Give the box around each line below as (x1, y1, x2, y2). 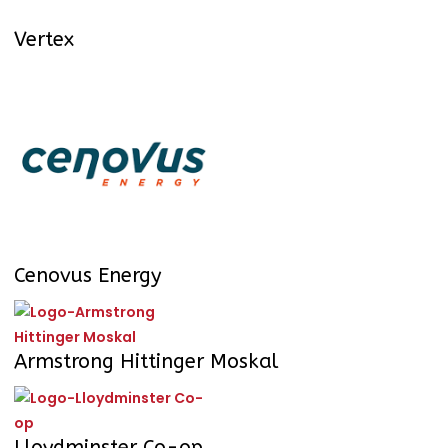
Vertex (14, 28, 74, 52)
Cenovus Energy (14, 264, 161, 288)
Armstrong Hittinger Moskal (14, 350, 278, 374)
